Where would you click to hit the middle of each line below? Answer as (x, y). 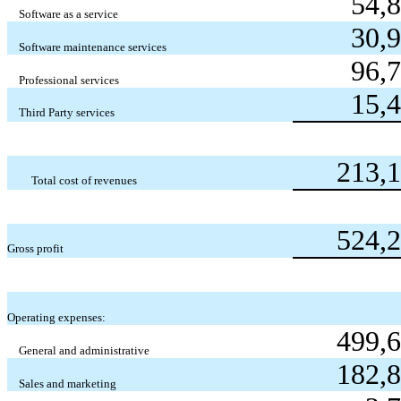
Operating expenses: (56, 317)
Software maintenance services (93, 47)
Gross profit (35, 248)
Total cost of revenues (84, 180)
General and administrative (85, 350)
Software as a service (69, 13)
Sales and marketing (68, 383)
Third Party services (67, 112)
